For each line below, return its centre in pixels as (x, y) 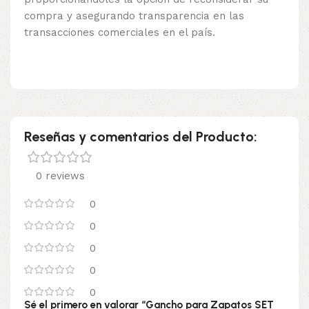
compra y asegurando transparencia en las (134, 16)
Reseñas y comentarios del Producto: (141, 137)
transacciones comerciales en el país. (120, 33)
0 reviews (60, 176)
